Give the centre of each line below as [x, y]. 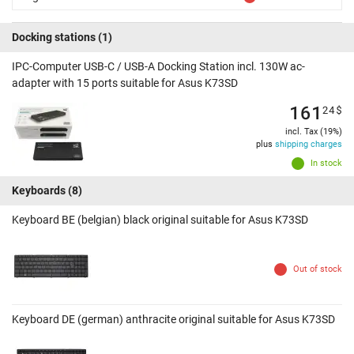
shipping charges [309, 145]
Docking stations [54, 38]
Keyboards [39, 191]
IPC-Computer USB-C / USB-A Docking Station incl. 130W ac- [158, 67]
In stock [326, 164]
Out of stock [318, 269]
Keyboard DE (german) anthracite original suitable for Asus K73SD [173, 320]
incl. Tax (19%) [314, 132]
